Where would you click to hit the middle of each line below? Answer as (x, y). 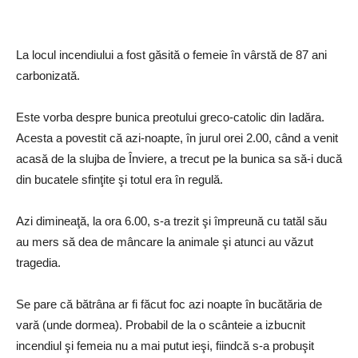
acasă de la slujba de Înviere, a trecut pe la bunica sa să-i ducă (179, 159)
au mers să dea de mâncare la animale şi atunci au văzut (165, 242)
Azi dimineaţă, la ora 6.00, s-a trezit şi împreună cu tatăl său (171, 221)
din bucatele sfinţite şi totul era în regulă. (119, 180)
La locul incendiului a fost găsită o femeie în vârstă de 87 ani (171, 55)
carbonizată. (48, 76)
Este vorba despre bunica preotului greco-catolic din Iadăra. (170, 117)
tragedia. (38, 263)
